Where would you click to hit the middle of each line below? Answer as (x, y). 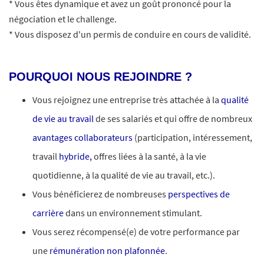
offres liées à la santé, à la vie (150, 156)
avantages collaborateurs (82, 137)
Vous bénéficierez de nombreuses (100, 194)
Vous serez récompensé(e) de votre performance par (136, 232)
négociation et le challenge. (63, 19)
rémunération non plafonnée (107, 250)
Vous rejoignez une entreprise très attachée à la (127, 100)
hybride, (76, 156)
